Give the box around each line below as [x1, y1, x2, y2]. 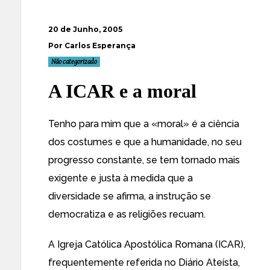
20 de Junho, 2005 [48, 25, 122, 34]
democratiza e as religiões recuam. [48, 209, 206, 220]
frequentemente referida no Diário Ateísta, [48, 257, 240, 268]
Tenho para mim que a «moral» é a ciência [48, 118, 239, 130]
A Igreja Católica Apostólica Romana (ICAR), [48, 239, 245, 250]
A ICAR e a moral [48, 80, 196, 102]
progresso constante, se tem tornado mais [48, 154, 240, 166]
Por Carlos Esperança [48, 41, 136, 50]
